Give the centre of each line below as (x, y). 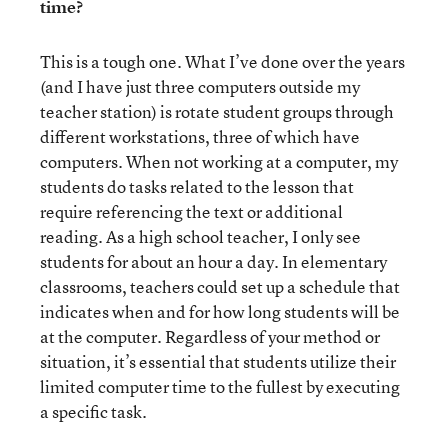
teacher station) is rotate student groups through (217, 111)
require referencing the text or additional (191, 211)
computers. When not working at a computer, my (219, 161)
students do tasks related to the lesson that (197, 186)
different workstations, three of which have (200, 136)
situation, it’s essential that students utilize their (218, 361)
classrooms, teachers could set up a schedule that (220, 286)
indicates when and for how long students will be (220, 311)
